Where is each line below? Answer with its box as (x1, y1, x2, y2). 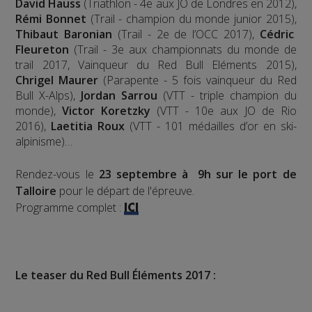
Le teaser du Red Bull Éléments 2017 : (15, 267, 217, 283)
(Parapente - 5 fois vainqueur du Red (98, 72, 297, 88)
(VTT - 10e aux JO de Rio (150, 102, 297, 118)
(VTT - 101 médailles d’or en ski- (125, 118, 297, 134)
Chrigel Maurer (15, 72, 99, 88)
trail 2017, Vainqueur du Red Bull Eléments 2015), (15, 56, 297, 72)
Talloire (15, 182, 57, 198)
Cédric (259, 26, 294, 42)
